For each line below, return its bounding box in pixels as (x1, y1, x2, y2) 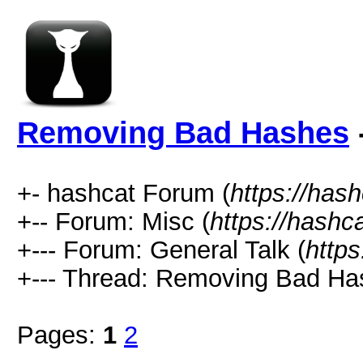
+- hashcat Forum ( (17, 179, 230, 207)
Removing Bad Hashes (17, 116, 349, 150)
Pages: (17, 321, 103, 348)
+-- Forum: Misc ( (17, 207, 210, 235)
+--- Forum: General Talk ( (17, 236, 305, 263)
